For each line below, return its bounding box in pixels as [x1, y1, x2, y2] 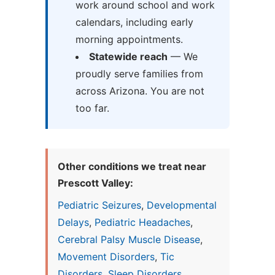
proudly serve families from [75, 68, 203, 80]
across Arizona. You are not [75, 85, 204, 98]
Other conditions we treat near [58, 160, 206, 173]
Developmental [147, 199, 217, 212]
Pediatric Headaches [95, 216, 190, 229]
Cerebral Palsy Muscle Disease [58, 233, 200, 246]
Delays [58, 216, 89, 229]
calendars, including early [75, 16, 193, 29]
